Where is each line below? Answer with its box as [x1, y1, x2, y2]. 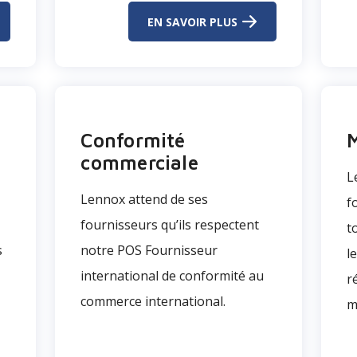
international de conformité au [80, 267, 265, 284]
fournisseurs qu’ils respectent [80, 216, 260, 233]
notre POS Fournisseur [80, 241, 218, 259]
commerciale [80, 151, 198, 174]
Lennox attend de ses [80, 190, 209, 208]
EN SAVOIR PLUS [147, 14, 237, 29]
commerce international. [80, 292, 226, 310]
